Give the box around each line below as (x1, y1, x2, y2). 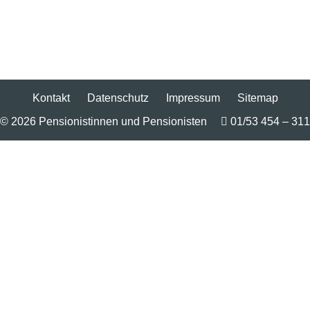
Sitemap (237, 92, 278, 104)
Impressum (165, 92, 220, 104)
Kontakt (32, 92, 70, 104)
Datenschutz (86, 92, 149, 104)
